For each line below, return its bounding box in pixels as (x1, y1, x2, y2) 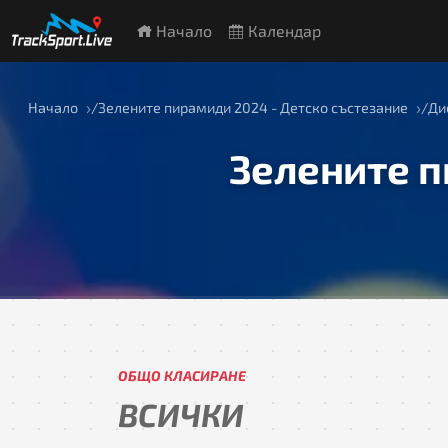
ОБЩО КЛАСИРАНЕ (118, 367, 246, 384)
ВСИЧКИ (118, 395, 244, 433)
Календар (244, 21, 321, 40)
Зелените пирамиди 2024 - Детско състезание (98, 98, 408, 116)
